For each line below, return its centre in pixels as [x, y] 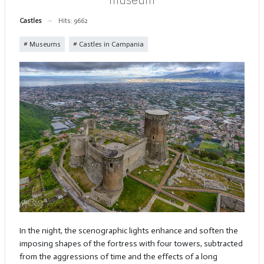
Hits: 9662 [73, 21]
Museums [44, 44]
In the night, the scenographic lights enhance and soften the [128, 231]
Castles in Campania [110, 44]
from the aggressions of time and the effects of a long [118, 257]
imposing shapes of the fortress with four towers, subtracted [131, 244]
